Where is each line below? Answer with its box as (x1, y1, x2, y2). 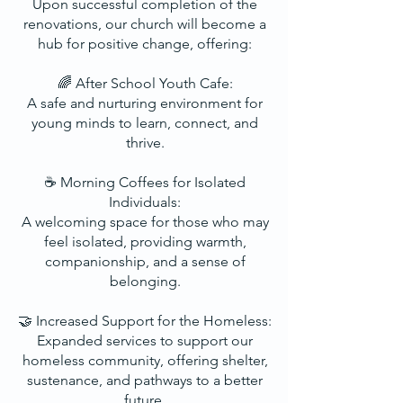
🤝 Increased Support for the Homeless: (18, 312, 272, 329)
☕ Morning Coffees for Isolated (44, 174, 246, 191)
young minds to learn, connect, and (31, 114, 258, 131)
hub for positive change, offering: (38, 35, 252, 52)
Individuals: (109, 193, 181, 210)
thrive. (125, 134, 165, 151)
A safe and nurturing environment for (27, 94, 263, 112)
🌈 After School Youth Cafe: (57, 75, 233, 92)
